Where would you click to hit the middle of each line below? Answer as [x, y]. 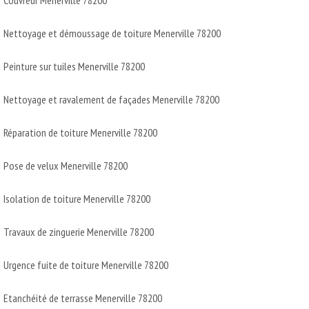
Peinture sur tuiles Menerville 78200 [74, 66]
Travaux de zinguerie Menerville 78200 [79, 231]
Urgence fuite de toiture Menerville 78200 [86, 265]
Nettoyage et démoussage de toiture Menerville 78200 [112, 33]
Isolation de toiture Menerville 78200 [77, 198]
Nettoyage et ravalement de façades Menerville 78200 [111, 99]
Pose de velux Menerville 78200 [66, 165]
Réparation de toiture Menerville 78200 [80, 132]
